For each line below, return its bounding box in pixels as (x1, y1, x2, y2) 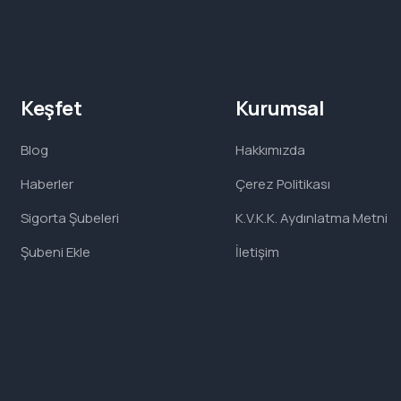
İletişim (235, 243, 279, 261)
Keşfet (21, 95, 82, 122)
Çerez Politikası (235, 175, 330, 193)
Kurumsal (235, 95, 325, 122)
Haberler (21, 175, 73, 193)
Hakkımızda (235, 141, 305, 159)
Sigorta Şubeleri (21, 209, 119, 227)
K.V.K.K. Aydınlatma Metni (235, 209, 388, 227)
